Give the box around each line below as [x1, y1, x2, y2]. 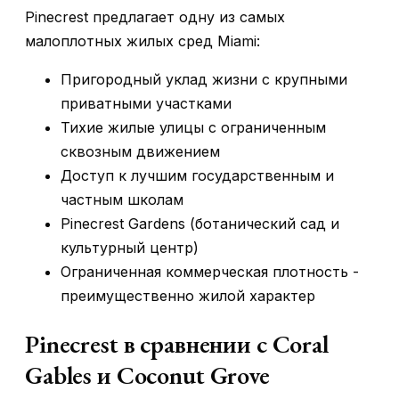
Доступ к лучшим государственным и [61, 167, 334, 185]
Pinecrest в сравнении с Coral [25, 328, 329, 361]
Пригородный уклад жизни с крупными [61, 70, 347, 89]
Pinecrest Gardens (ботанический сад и [61, 215, 339, 233]
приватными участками [61, 94, 232, 113]
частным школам [61, 191, 183, 209]
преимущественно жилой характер [61, 287, 315, 305]
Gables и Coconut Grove [25, 359, 270, 392]
